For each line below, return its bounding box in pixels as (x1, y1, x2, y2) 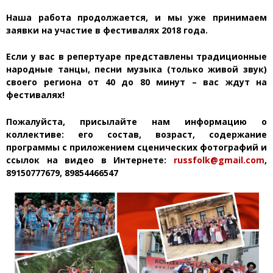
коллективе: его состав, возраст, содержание (6, 128, 267, 140)
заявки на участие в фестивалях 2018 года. (6, 24, 208, 36)
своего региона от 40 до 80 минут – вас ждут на (6, 76, 267, 88)
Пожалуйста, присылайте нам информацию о (6, 115, 267, 127)
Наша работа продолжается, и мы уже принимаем (6, 11, 267, 23)
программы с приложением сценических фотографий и (6, 141, 267, 153)
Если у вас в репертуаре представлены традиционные (6, 51, 267, 63)
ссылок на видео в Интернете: (6, 154, 174, 166)
